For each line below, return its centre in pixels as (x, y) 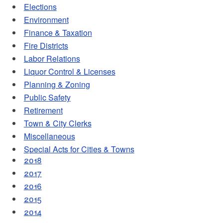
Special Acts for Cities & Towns (79, 149)
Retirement (43, 110)
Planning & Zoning (57, 84)
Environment (46, 19)
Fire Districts (46, 45)
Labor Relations (52, 58)
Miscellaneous (49, 136)
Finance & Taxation (58, 32)
